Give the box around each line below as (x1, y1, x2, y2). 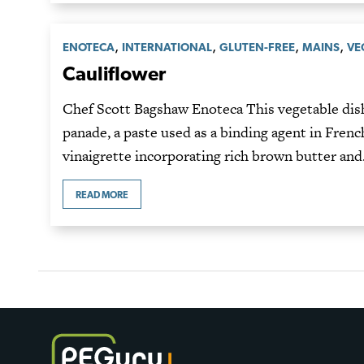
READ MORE (76, 188, 128, 201)
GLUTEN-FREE (219, 40, 295, 54)
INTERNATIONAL (122, 40, 212, 54)
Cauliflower (63, 61, 166, 85)
